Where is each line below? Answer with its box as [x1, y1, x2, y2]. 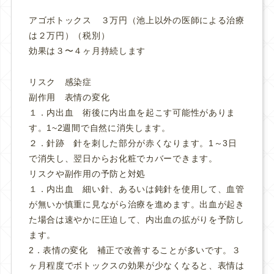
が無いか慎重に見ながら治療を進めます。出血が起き [28, 199, 245, 209]
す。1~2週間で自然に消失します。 [28, 122, 171, 133]
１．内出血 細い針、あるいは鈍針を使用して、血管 [28, 183, 245, 194]
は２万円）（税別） [28, 31, 110, 41]
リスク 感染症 [28, 76, 92, 87]
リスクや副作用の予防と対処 [28, 168, 146, 179]
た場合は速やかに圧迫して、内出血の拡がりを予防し [28, 214, 245, 224]
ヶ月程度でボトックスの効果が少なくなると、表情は [28, 260, 245, 270]
